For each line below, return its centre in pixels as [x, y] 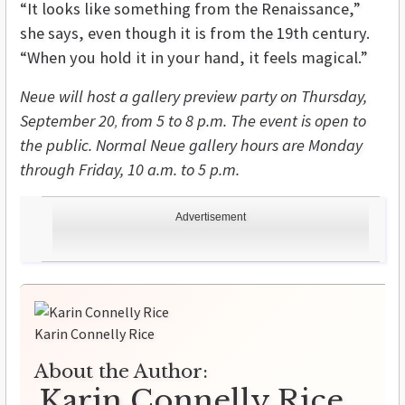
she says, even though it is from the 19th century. [195, 33]
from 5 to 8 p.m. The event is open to [242, 121]
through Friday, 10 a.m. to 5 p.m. [130, 170]
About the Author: [121, 372]
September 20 [67, 121]
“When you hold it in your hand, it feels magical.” [194, 58]
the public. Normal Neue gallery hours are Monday [191, 146]
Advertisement [211, 217]
